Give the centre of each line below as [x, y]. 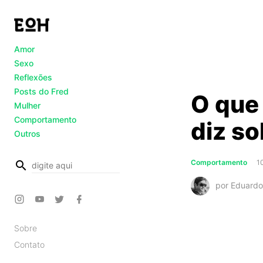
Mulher [27, 105]
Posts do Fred [41, 91]
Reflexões [33, 77]
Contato [29, 245]
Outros [27, 134]
